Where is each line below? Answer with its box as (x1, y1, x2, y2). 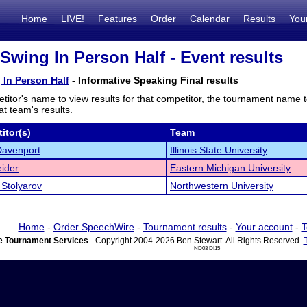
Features (98, 13, 137, 24)
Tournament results (143, 221, 227, 232)
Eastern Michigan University (170, 162, 291, 173)
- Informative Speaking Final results (69, 75, 238, 86)
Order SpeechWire (53, 221, 134, 232)
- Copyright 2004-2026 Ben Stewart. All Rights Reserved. (88, 236, 304, 245)
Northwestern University (170, 180, 273, 191)
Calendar (190, 13, 230, 24)
